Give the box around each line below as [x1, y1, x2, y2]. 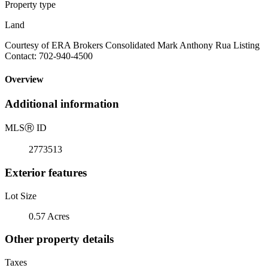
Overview [5, 74, 44, 85]
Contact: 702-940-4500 [5, 50, 93, 61]
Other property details [5, 233, 114, 246]
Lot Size [5, 190, 36, 201]
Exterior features [5, 166, 87, 179]
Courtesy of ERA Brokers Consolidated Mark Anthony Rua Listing [5, 39, 260, 50]
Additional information [5, 98, 119, 111]
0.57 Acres [29, 211, 69, 221]
